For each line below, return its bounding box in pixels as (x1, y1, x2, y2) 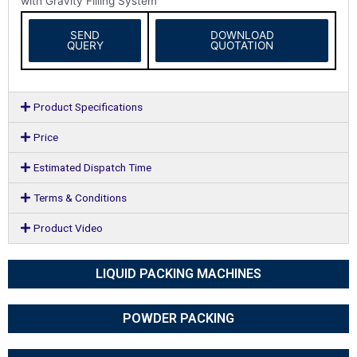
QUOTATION (210, 38, 273, 52)
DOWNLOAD (210, 28, 274, 41)
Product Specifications (33, 100, 143, 114)
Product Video (33, 222, 104, 235)
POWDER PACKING (123, 311, 234, 327)
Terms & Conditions (33, 191, 127, 205)
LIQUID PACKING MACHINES (96, 266, 261, 282)
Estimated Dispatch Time (33, 161, 152, 175)
